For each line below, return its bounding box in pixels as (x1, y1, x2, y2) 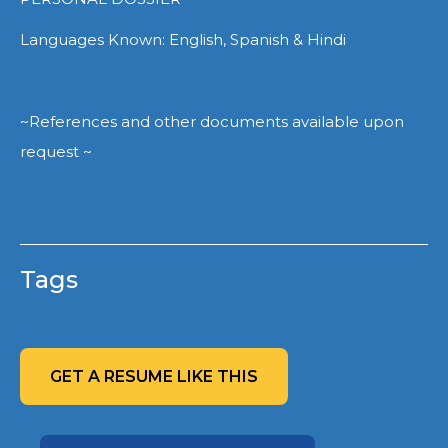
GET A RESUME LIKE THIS (50, 367, 258, 386)
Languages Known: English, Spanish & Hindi (20, 30, 350, 49)
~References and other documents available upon (20, 112, 404, 131)
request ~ (20, 142, 92, 161)
